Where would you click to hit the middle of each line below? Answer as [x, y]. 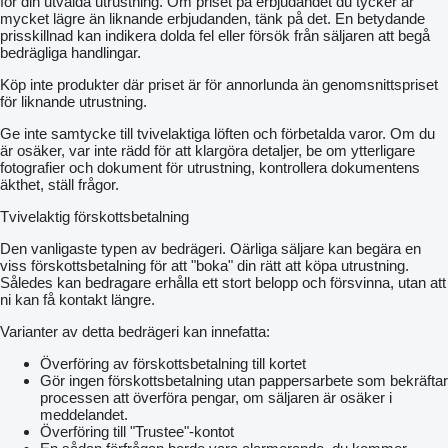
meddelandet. [84, 414]
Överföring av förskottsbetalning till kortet [173, 363]
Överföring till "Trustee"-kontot [137, 431]
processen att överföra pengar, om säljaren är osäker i [216, 397]
